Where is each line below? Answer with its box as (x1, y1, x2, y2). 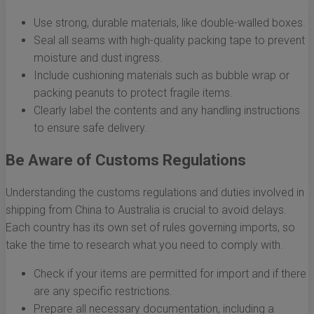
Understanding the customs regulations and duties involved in (6, 186, 304, 200)
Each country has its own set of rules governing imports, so (6, 221, 295, 235)
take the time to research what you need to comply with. (6, 238, 283, 252)
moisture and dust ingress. (34, 51, 163, 65)
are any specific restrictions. (34, 285, 172, 299)
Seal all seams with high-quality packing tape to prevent (34, 34, 305, 48)
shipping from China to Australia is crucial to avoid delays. (6, 203, 287, 217)
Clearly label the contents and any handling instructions (34, 104, 300, 118)
